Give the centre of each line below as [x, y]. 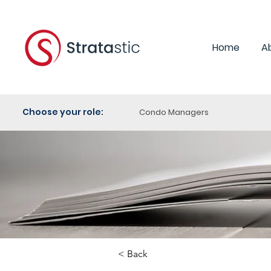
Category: [202, 258]
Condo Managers [174, 112]
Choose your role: [64, 112]
